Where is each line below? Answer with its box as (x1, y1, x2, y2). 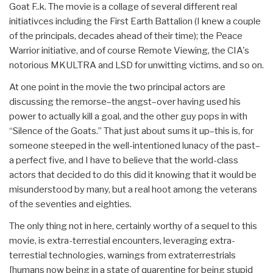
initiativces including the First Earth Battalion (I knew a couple (9, 16, 261, 27)
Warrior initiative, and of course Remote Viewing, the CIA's (9, 45, 249, 57)
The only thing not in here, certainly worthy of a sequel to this (9, 221, 257, 232)
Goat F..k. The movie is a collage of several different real (9, 1, 237, 13)
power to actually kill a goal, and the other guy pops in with (9, 111, 247, 122)
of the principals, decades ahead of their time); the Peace (9, 30, 243, 42)
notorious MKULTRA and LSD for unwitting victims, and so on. (9, 60, 264, 71)
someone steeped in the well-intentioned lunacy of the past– (9, 140, 260, 152)
